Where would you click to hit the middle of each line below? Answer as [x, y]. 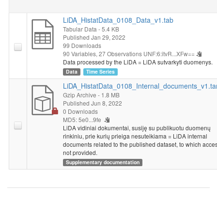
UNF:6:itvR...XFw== [169, 54]
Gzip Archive [79, 95]
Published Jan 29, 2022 [94, 37]
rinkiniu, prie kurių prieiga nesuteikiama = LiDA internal [135, 136]
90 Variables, [81, 54]
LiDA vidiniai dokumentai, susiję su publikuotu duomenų [137, 128]
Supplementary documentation [103, 162]
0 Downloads [80, 111]
